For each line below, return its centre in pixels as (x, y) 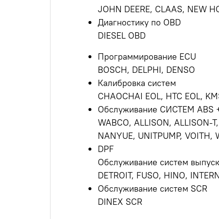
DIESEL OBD (122, 36)
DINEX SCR (120, 202)
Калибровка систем (137, 83)
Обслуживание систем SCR (153, 189)
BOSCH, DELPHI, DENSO (146, 70)
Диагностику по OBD (139, 22)
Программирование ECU (147, 57)
